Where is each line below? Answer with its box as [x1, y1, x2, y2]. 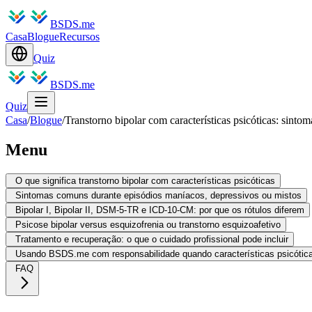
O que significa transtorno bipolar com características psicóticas [15, 175, 275, 186]
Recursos [59, 31, 100, 42]
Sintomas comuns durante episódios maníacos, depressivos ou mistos [15, 189, 302, 201]
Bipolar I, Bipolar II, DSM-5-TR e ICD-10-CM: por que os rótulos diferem [15, 204, 304, 215]
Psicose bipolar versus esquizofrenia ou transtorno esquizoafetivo [15, 219, 281, 230]
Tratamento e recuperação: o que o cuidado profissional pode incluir [15, 233, 288, 244]
